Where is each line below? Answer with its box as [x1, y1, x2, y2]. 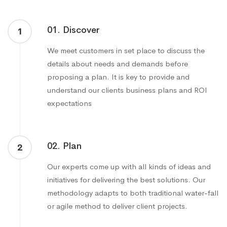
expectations [47, 98, 92, 108]
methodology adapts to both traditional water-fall [47, 188, 218, 198]
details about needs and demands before [47, 59, 188, 69]
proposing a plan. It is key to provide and [47, 72, 190, 82]
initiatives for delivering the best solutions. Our [47, 175, 205, 185]
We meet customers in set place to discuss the [47, 46, 205, 56]
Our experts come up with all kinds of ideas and [47, 162, 211, 172]
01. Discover [47, 24, 100, 36]
